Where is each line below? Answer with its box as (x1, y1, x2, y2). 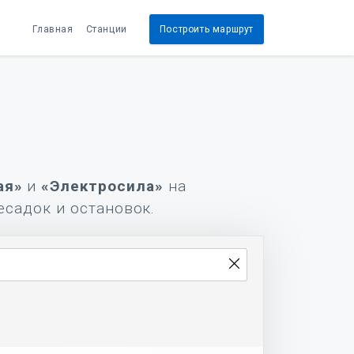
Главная (32, 23, 73, 35)
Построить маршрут (159, 23, 254, 35)
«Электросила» (41, 177, 164, 195)
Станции (85, 23, 127, 35)
